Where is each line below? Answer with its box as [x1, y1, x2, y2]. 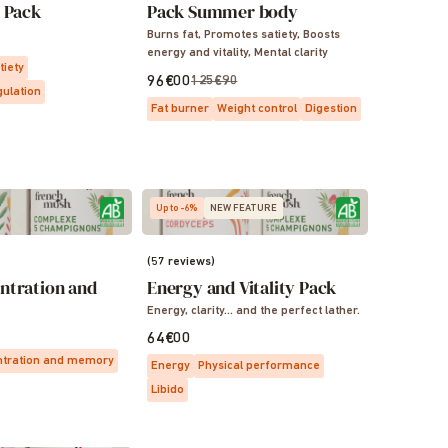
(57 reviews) [147, 256, 215, 268]
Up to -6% [156, 203, 198, 214]
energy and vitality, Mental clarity [254, 47, 328, 59]
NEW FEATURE [210, 203, 277, 214]
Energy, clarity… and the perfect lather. [147, 305, 360, 317]
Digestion [305, 103, 357, 115]
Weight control [217, 103, 297, 115]
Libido [151, 384, 184, 396]
